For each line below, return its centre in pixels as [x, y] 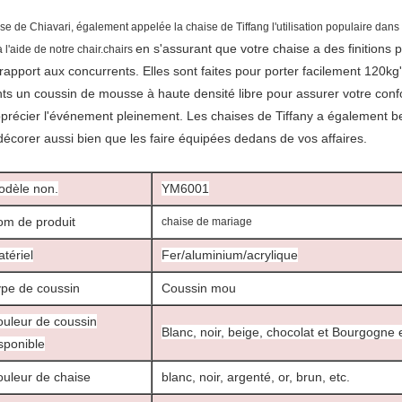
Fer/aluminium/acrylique [230, 255]
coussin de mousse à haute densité [135, 93]
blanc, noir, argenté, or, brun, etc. [256, 377]
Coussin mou [199, 288]
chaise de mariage [207, 222]
